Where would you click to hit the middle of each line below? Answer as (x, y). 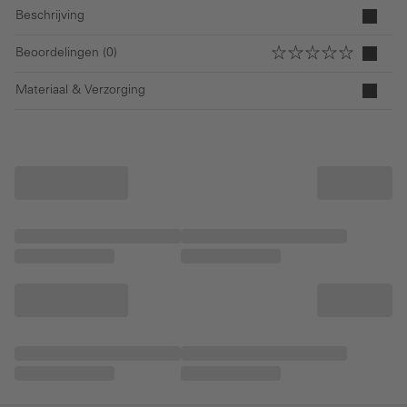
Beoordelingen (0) (66, 53)
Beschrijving (50, 16)
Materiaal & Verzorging (80, 90)
